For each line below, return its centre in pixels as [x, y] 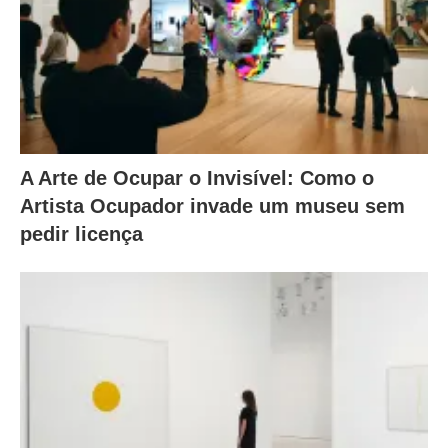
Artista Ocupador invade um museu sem [212, 206]
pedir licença [81, 234]
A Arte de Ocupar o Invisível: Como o [197, 178]
